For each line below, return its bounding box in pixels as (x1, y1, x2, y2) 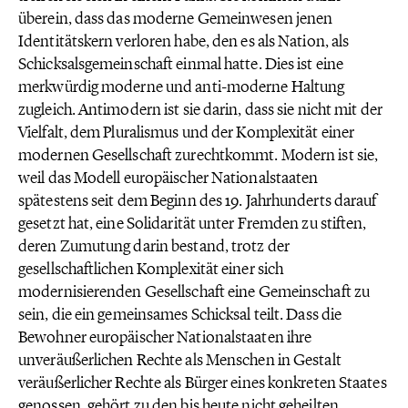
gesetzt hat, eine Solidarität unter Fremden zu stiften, (18, 213, 367, 233)
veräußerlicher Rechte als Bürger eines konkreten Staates (18, 372, 387, 393)
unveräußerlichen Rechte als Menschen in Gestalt (18, 350, 342, 370)
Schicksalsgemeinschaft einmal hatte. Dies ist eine (18, 54, 344, 74)
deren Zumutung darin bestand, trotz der (18, 236, 290, 256)
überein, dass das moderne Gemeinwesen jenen (18, 8, 333, 28)
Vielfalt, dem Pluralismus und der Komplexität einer (18, 122, 355, 142)
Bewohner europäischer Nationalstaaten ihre (18, 327, 312, 347)
